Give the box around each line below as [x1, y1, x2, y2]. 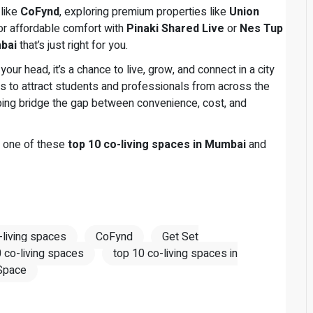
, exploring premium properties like [59, 3, 229, 21]
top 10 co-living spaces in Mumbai [68, 136, 246, 154]
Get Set [162, 228, 198, 246]
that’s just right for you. [17, 37, 128, 54]
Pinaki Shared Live [126, 20, 224, 38]
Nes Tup [240, 20, 283, 38]
